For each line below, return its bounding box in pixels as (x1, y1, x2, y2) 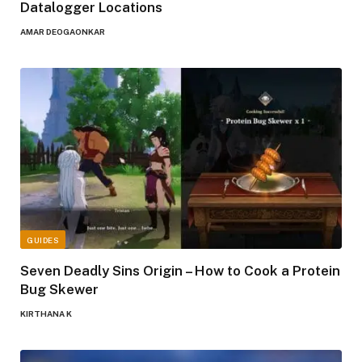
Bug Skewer (20, 281, 99, 298)
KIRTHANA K (20, 309, 72, 319)
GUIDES (27, 235, 59, 246)
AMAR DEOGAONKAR (20, 27, 105, 37)
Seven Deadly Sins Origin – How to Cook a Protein (20, 263, 340, 280)
